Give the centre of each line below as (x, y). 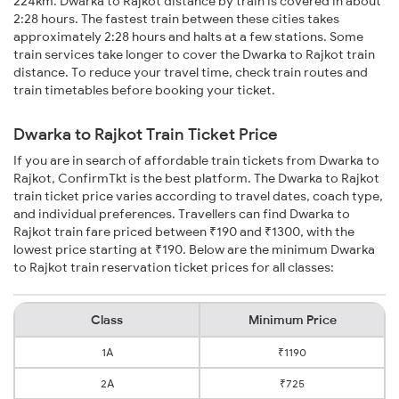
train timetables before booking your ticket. (144, 90)
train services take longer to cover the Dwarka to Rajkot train (194, 55)
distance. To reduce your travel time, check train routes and (191, 73)
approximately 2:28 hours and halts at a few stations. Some (188, 37)
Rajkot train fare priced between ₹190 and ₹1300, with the (184, 232)
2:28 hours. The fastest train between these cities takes (176, 19)
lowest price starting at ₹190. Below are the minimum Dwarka (194, 250)
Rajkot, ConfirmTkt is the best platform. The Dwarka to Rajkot (196, 179)
